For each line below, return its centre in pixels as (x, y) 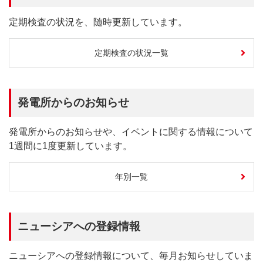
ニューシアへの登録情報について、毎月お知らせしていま (131, 256)
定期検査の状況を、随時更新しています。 (98, 22)
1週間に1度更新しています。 (70, 146)
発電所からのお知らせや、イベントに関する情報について (131, 132)
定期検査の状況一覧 (131, 53)
